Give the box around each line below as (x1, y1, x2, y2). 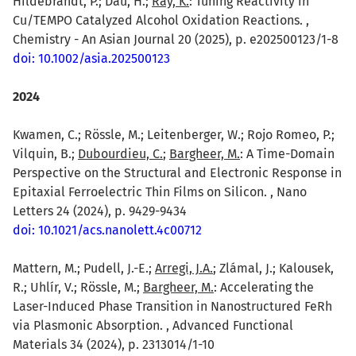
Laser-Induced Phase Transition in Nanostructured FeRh (13, 298, 332, 314)
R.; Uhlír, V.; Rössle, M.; (13, 279, 143, 295)
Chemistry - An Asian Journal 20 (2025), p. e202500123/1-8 (13, 31, 339, 47)
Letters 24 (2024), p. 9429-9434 (13, 203, 187, 219)
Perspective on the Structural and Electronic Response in (13, 164, 342, 180)
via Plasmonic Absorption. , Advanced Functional (13, 317, 293, 333)
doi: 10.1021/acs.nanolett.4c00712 (13, 222, 202, 238)
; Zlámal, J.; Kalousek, (213, 260, 334, 276)
